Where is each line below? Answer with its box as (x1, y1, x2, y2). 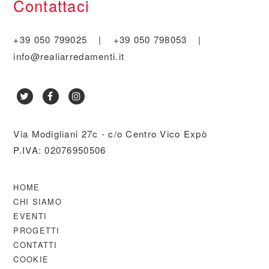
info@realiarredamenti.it (13, 50, 125, 63)
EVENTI (13, 210, 47, 222)
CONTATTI (13, 239, 58, 251)
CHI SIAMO (13, 196, 62, 208)
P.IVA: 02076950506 (13, 144, 106, 157)
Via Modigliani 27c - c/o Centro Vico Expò (13, 127, 207, 141)
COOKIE (13, 253, 49, 265)
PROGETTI (13, 225, 60, 237)
